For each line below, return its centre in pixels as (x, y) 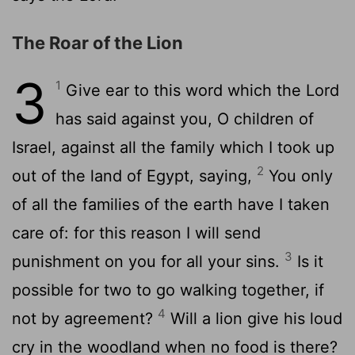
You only (298, 176)
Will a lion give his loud (254, 318)
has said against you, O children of (185, 118)
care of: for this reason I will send (136, 233)
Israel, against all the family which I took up (173, 147)
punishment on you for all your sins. (148, 261)
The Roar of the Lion (97, 42)
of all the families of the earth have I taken (171, 204)
